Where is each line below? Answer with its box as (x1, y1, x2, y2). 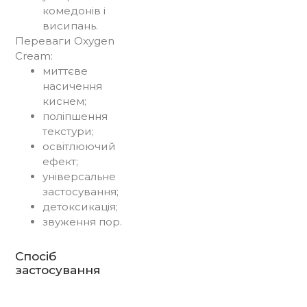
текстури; (42, 124, 94, 138)
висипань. (42, 19, 98, 32)
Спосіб (14, 249, 56, 264)
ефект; (42, 154, 78, 168)
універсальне (42, 169, 116, 183)
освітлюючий (42, 139, 116, 153)
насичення (42, 79, 102, 93)
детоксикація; (42, 199, 118, 213)
